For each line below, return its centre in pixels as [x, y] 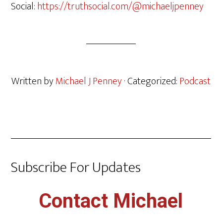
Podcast [195, 81]
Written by [33, 81]
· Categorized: [152, 81]
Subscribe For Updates [76, 167]
